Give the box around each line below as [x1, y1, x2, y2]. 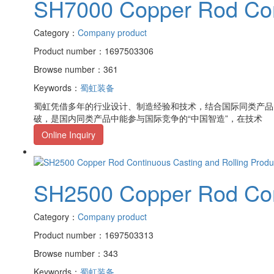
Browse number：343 [34, 247, 118, 260]
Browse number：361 [34, 62, 118, 75]
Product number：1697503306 [34, 44, 154, 57]
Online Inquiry [42, 128, 95, 141]
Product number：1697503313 [34, 229, 154, 242]
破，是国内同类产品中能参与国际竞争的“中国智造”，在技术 [34, 111, 262, 124]
